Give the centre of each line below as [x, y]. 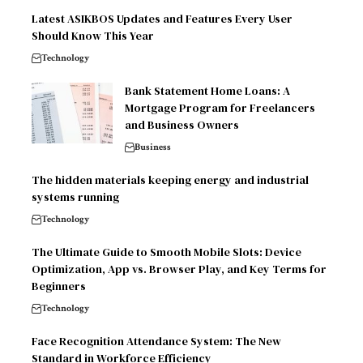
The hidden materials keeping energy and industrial [170, 180]
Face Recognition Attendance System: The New [156, 342]
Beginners [59, 286]
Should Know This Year [93, 36]
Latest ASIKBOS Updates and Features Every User [162, 19]
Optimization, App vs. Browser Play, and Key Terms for [179, 269]
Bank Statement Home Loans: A [207, 91]
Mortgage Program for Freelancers [220, 108]
